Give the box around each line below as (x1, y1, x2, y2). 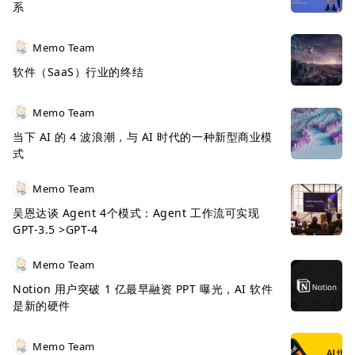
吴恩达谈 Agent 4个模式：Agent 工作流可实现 (13, 205, 260, 220)
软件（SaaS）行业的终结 (13, 64, 144, 79)
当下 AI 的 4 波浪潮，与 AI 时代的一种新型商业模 (13, 129, 273, 144)
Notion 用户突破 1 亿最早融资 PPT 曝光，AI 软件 (13, 281, 273, 296)
